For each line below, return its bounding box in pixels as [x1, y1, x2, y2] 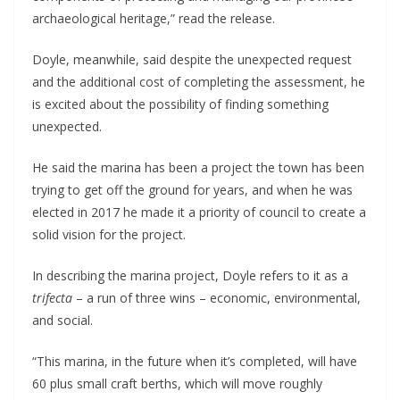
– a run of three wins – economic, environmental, [76, 289, 361, 307]
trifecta [32, 289, 76, 307]
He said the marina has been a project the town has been [32, 159, 364, 177]
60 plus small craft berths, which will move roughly [32, 375, 322, 393]
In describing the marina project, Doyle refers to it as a [32, 267, 348, 285]
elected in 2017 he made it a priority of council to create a [32, 204, 366, 221]
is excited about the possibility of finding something [32, 96, 329, 113]
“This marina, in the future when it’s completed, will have [32, 353, 357, 371]
